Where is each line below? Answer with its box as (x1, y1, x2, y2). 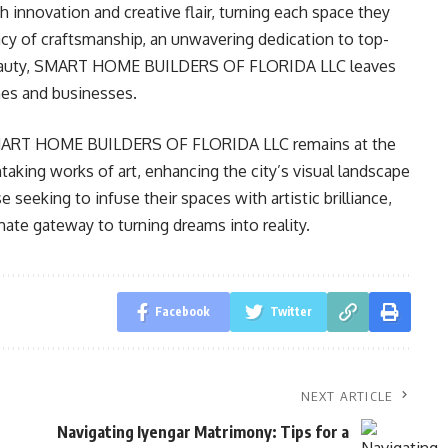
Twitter (269, 304, 312, 319)
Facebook (154, 304, 210, 319)
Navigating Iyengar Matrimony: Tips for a (56, 422, 349, 442)
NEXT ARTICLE (301, 388, 393, 404)
